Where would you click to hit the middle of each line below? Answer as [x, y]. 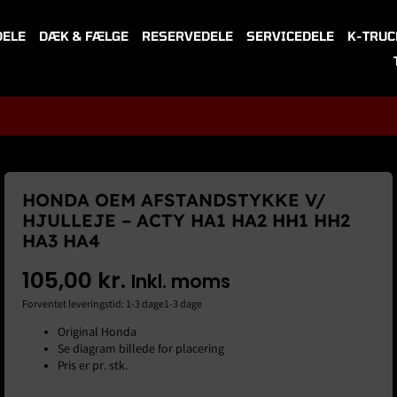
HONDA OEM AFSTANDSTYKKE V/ [174, 199]
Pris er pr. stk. [93, 366]
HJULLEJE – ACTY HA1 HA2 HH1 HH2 [186, 220]
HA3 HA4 [61, 240]
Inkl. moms [181, 281]
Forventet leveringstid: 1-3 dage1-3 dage [112, 305]
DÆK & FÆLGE [84, 35]
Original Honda [97, 333]
